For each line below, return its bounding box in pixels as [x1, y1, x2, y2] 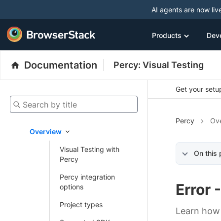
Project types [60, 200, 103, 209]
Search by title [9, 96, 56, 106]
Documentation [24, 59, 97, 71]
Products [152, 31, 182, 39]
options [60, 183, 83, 191]
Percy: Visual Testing [113, 60, 204, 70]
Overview [30, 127, 62, 136]
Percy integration [60, 173, 115, 181]
